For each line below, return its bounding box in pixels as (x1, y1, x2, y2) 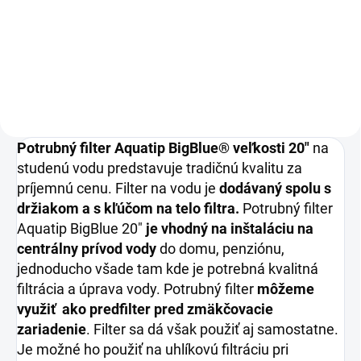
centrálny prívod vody (17, 239, 156, 257)
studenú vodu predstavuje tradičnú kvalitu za (17, 159, 302, 176)
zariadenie (17, 320, 86, 338)
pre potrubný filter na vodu (27, 19, 143, 31)
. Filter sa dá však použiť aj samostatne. (86, 320, 338, 338)
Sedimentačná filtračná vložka (27, 3, 160, 15)
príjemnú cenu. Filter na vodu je (17, 179, 219, 197)
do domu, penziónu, (156, 239, 284, 257)
